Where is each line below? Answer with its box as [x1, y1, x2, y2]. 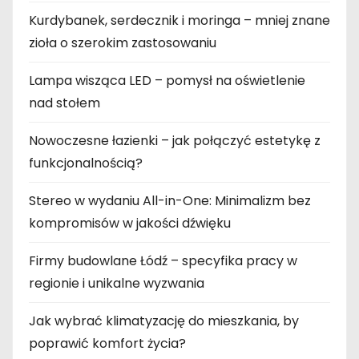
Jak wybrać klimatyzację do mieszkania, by [29, 312, 299, 331]
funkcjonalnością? [29, 154, 143, 173]
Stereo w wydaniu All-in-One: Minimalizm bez [29, 192, 311, 211]
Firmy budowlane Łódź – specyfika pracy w [29, 252, 297, 271]
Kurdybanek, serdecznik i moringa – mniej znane [29, 11, 330, 30]
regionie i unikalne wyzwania [29, 274, 204, 293]
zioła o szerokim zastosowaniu [29, 34, 216, 53]
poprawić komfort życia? [29, 334, 186, 353]
